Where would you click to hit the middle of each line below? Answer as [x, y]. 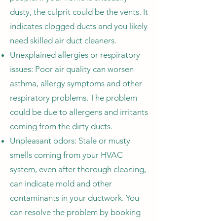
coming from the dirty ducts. [64, 126]
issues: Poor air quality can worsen [72, 69]
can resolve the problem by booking [75, 212]
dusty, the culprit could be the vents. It [79, 12]
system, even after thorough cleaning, [78, 169]
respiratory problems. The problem [74, 98]
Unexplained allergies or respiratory [75, 55]
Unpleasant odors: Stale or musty [70, 141]
